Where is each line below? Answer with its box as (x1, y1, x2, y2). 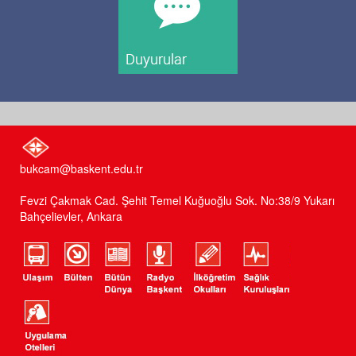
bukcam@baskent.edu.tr (20, 161, 143, 177)
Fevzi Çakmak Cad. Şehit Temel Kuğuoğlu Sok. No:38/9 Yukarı (20, 192, 335, 209)
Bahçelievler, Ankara (20, 208, 122, 225)
